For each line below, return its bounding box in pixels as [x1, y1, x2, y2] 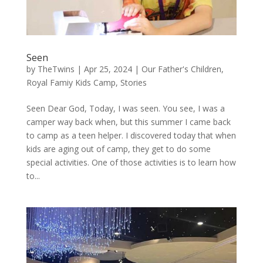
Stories [120, 76, 147, 88]
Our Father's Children [141, 63, 221, 75]
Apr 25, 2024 [83, 63, 132, 75]
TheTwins [37, 63, 75, 75]
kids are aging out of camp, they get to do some [26, 143, 211, 154]
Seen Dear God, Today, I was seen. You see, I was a [26, 102, 225, 114]
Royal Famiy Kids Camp [26, 76, 116, 88]
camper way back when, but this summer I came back [26, 116, 231, 127]
